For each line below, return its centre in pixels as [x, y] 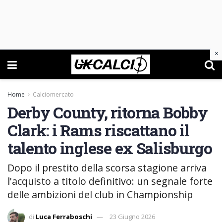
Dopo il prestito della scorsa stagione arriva [107, 167]
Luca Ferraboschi [64, 216]
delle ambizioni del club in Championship [100, 194]
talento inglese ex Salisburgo [110, 148]
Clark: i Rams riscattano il [98, 130]
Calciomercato [53, 94]
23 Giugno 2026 [132, 216]
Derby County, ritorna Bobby [108, 112]
